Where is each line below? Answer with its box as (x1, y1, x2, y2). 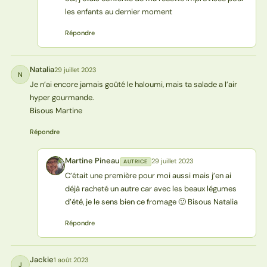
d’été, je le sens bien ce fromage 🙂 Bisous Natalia (64, 197, 238, 207)
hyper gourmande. (29, 92, 94, 103)
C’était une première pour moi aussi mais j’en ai (64, 170, 231, 181)
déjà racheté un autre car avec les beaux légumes (64, 184, 237, 194)
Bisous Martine (29, 105, 82, 116)
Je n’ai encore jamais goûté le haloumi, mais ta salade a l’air (29, 79, 237, 90)
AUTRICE (123, 158, 148, 166)
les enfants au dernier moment (64, 7, 172, 17)
